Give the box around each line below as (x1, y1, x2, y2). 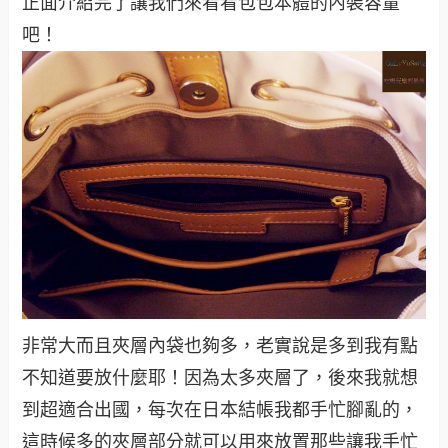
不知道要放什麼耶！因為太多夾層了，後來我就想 (22, 367, 419, 388)
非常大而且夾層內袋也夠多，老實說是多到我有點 (22, 335, 419, 356)
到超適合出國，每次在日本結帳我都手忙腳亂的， (22, 399, 419, 420)
